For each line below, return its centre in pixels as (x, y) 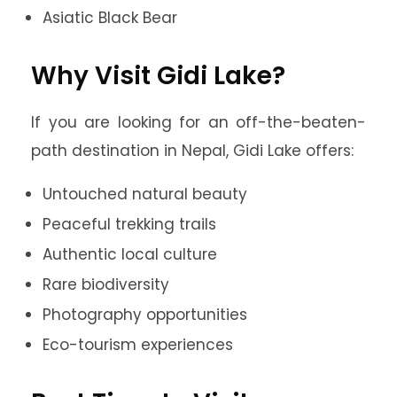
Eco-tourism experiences (138, 345)
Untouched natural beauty (145, 194)
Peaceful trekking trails (129, 224)
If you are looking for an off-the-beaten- (198, 122)
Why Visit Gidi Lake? (158, 76)
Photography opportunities (145, 315)
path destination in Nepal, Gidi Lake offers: (192, 151)
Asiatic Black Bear (110, 18)
